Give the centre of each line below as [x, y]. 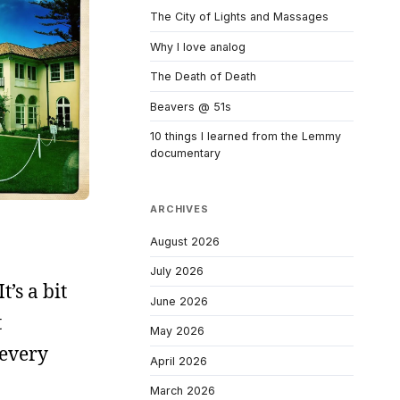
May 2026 [177, 331]
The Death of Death [203, 77]
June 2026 [179, 301]
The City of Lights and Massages [239, 17]
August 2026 [185, 241]
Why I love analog [198, 46]
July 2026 [177, 271]
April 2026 [179, 361]
